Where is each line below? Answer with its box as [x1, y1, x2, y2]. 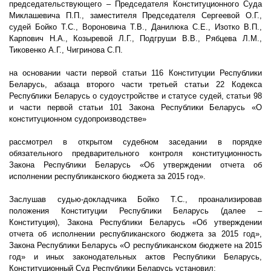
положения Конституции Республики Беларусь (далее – [9, 206, 262, 216]
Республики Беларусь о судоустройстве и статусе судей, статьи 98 [9, 91, 262, 101]
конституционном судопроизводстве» [9, 114, 146, 124]
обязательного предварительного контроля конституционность [9, 149, 262, 158]
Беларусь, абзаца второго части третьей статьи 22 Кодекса [9, 80, 262, 90]
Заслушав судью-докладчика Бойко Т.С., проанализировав [9, 195, 262, 204]
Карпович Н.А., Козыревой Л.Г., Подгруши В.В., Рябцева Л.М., [9, 34, 262, 44]
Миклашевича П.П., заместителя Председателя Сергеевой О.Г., [9, 11, 262, 21]
